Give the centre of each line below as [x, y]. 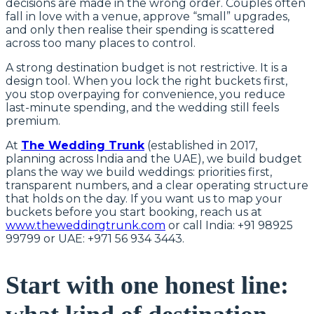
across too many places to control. [101, 43]
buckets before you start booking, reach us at [134, 212]
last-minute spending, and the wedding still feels [142, 107]
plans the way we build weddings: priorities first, [139, 172]
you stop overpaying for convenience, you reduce [145, 94]
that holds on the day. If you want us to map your [144, 198]
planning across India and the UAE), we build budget [154, 158]
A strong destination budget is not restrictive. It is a [146, 67]
